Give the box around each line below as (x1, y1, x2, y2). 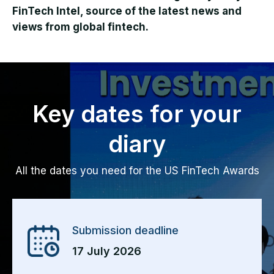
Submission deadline (72, 224, 179, 237)
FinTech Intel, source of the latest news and (12, 5, 242, 18)
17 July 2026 (72, 245, 141, 258)
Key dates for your (32, 100, 242, 128)
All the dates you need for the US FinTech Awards (15, 165, 259, 177)
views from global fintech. (12, 21, 149, 34)
